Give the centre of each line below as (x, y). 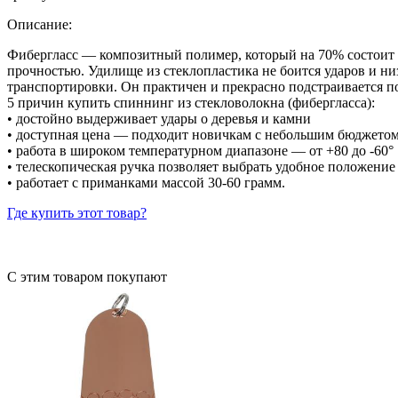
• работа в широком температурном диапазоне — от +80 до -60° (200, 150)
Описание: (40, 24)
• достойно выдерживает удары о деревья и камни (159, 118)
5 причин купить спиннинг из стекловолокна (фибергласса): (191, 102)
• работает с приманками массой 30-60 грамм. (146, 182)
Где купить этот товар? (77, 212)
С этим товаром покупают (87, 276)
